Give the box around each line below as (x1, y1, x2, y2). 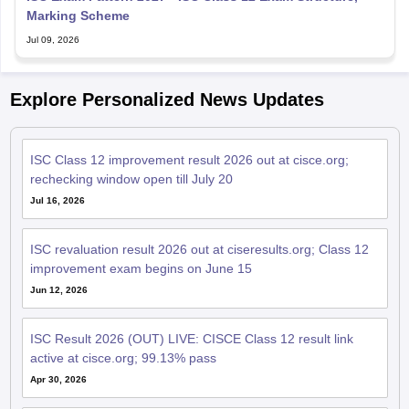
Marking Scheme (26, 8, 130, 23)
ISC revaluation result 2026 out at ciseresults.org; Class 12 (29, 242, 369, 257)
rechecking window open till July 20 (29, 172, 233, 186)
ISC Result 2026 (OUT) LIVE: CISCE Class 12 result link (29, 331, 353, 346)
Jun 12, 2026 (29, 285, 88, 295)
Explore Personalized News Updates (9, 89, 324, 110)
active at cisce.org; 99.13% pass (29, 351, 216, 365)
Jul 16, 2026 (29, 195, 85, 205)
